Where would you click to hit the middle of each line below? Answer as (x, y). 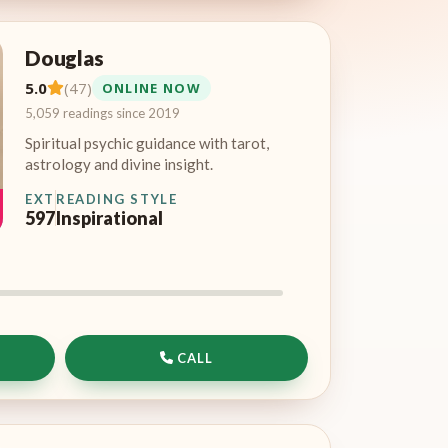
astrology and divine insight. (119, 163)
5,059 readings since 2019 (102, 112)
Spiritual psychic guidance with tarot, (147, 142)
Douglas (64, 57)
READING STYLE (117, 198)
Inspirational (109, 217)
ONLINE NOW (151, 87)
